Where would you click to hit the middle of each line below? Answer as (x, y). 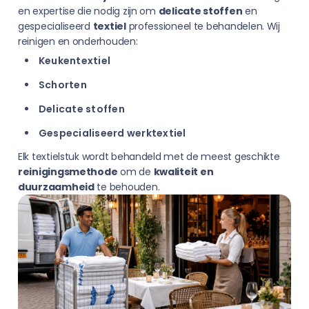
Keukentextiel (75, 61)
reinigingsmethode (68, 172)
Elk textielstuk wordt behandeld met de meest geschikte (149, 157)
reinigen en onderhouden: (78, 41)
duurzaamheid (56, 187)
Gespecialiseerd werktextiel (112, 133)
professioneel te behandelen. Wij (203, 26)
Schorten (63, 85)
